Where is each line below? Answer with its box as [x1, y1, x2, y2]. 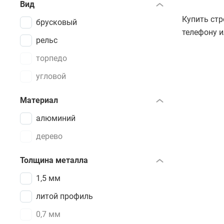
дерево [36, 131, 62, 141]
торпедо [36, 53, 67, 63]
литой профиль [36, 191, 93, 201]
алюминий [36, 113, 75, 123]
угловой [36, 71, 66, 81]
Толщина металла [20, 155, 88, 165]
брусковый [36, 17, 77, 27]
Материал [20, 95, 58, 105]
